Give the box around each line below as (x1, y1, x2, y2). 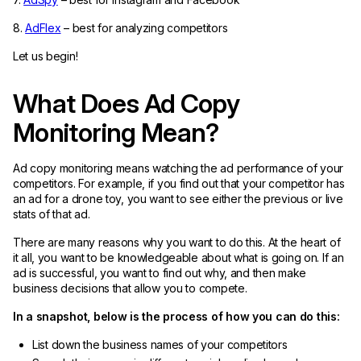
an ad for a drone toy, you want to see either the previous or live (13, 192, 343, 205)
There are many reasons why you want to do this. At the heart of (13, 235, 341, 249)
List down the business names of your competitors (32, 338, 288, 351)
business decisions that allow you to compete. (13, 281, 247, 295)
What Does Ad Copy (13, 88, 240, 119)
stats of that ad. (13, 207, 93, 221)
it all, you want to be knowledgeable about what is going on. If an (13, 251, 344, 264)
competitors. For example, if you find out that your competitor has (13, 176, 345, 190)
